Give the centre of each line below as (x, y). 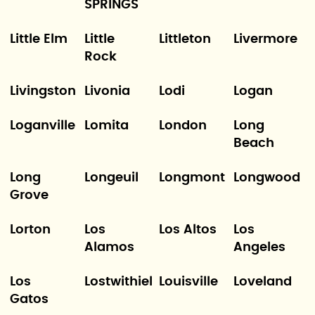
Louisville (188, 282)
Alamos (109, 247)
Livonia (107, 91)
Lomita (106, 126)
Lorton (30, 230)
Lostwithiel (118, 282)
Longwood (267, 178)
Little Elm (38, 39)
